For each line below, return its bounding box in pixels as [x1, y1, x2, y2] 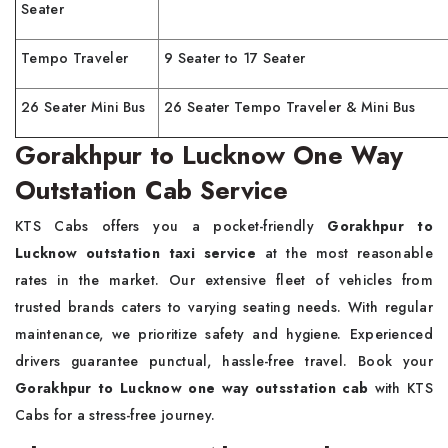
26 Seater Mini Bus [21, 97, 146, 118]
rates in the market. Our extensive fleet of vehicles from [15, 270, 433, 291]
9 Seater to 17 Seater [164, 48, 306, 69]
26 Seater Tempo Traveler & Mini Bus [164, 97, 416, 118]
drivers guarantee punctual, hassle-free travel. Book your [15, 351, 433, 372]
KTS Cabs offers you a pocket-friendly [15, 216, 314, 237]
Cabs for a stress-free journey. [15, 405, 216, 426]
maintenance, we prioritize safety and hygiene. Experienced [15, 324, 433, 345]
